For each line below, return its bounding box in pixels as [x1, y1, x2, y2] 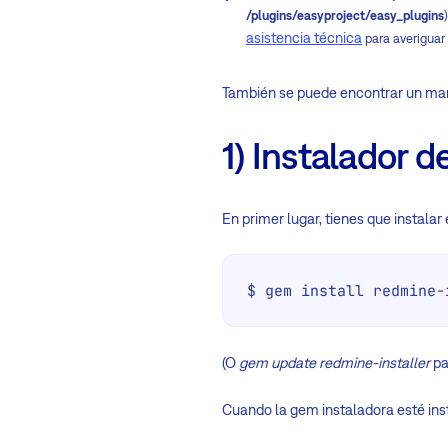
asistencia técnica [246, 28, 362, 46]
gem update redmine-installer [239, 353, 430, 371]
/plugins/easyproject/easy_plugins [246, 7, 444, 23]
